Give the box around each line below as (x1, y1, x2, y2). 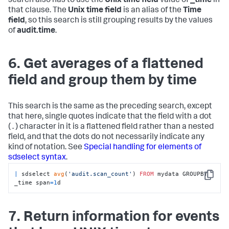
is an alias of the (122, 7, 183, 15)
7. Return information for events (8, 211, 219, 225)
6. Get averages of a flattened (8, 58, 203, 73)
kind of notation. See (8, 144, 84, 152)
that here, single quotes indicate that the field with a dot (8, 113, 212, 122)
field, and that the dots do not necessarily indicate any (8, 133, 204, 142)
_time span (14, 178, 51, 186)
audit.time (17, 27, 55, 36)
